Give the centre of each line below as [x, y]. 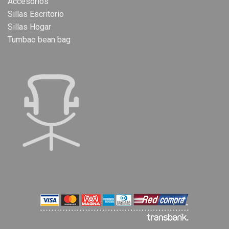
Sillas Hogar [29, 27]
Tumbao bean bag [39, 39]
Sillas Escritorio [36, 14]
